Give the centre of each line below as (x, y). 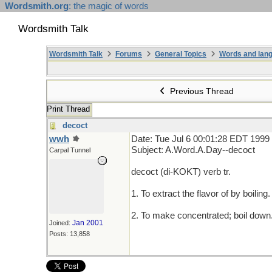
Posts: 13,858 (70, 234)
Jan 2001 (88, 223)
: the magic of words (109, 6)
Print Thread (68, 109)
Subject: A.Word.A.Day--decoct (193, 150)
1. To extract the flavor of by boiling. (201, 194)
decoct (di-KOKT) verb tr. (181, 172)
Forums (129, 54)
